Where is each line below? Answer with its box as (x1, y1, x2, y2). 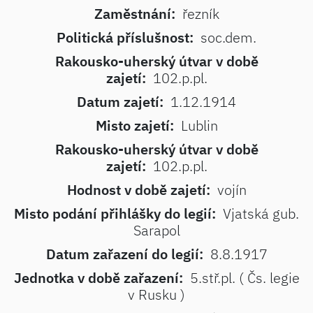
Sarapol (133, 221, 180, 240)
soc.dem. (201, 28, 256, 47)
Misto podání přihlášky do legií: (14, 204, 216, 223)
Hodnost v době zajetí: (66, 180, 210, 199)
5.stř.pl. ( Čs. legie (189, 268, 300, 287)
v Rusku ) (128, 285, 185, 304)
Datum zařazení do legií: (45, 245, 203, 263)
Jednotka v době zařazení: (13, 268, 183, 287)
